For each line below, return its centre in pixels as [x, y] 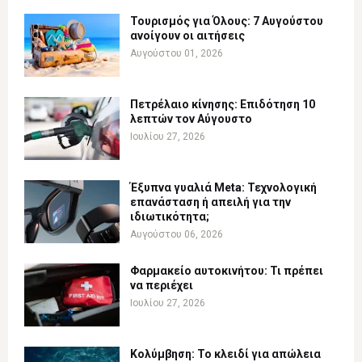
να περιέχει [162, 286]
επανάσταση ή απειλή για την [210, 202]
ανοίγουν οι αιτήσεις [187, 36]
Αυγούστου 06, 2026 [177, 235]
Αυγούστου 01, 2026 [177, 54]
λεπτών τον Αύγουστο [191, 119]
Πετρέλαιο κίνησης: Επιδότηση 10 [223, 105]
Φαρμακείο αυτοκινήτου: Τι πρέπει [227, 271]
